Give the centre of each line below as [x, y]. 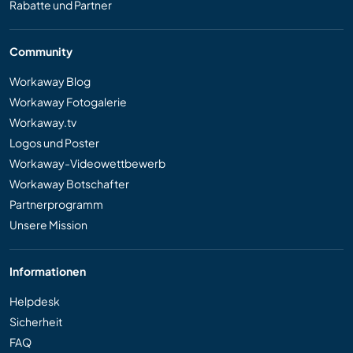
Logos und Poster [54, 143]
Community [41, 52]
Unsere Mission [48, 225]
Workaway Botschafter [69, 184]
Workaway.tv [43, 123]
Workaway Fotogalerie [68, 102]
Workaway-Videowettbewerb [87, 163]
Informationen [48, 271]
